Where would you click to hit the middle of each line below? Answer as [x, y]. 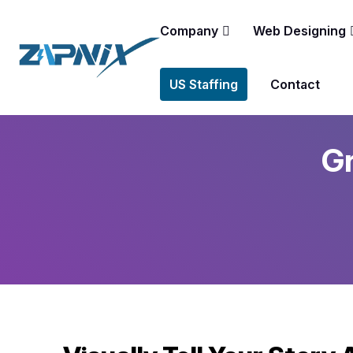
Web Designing [300, 31]
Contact [295, 84]
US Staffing [204, 84]
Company [190, 31]
